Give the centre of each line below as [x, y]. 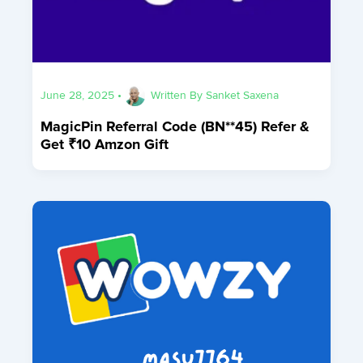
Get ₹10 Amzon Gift [105, 144]
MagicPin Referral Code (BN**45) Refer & [175, 126]
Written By [179, 95]
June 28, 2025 [79, 95]
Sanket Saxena [243, 95]
